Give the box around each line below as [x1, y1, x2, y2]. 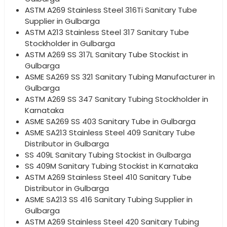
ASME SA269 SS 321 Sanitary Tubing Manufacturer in [25, 71, 215, 82]
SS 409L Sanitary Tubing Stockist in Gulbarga [25, 149, 191, 160]
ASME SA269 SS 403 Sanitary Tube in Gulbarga [25, 116, 196, 127]
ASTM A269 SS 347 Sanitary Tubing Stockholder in [25, 93, 208, 104]
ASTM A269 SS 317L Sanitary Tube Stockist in [25, 49, 188, 60]
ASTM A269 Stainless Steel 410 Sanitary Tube [25, 171, 192, 182]
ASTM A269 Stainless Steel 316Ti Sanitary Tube [25, 4, 197, 15]
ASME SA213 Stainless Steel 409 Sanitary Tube [25, 127, 195, 138]
